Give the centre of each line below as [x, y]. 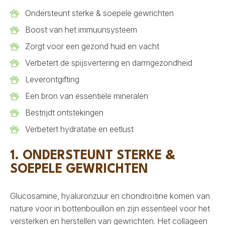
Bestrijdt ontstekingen [64, 112]
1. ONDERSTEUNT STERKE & [93, 156]
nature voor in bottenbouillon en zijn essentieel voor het [110, 208]
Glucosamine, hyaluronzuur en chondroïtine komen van [110, 196]
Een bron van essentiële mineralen [87, 96]
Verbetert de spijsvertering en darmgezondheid [109, 63]
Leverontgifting [52, 79]
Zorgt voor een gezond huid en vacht [92, 46]
